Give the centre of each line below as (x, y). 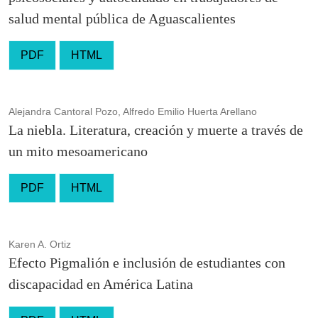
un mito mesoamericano (78, 151)
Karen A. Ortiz (40, 244)
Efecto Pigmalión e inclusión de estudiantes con (147, 262)
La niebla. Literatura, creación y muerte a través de (156, 130)
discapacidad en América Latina (101, 284)
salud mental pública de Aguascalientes (122, 18)
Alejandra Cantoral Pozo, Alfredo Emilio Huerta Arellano (133, 111)
